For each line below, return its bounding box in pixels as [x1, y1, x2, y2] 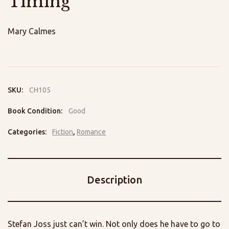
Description [87, 174, 142, 186]
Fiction [52, 128, 73, 136]
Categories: [8, 128, 48, 136]
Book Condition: [8, 107, 64, 116]
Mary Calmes [8, 27, 56, 36]
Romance [77, 128, 106, 136]
